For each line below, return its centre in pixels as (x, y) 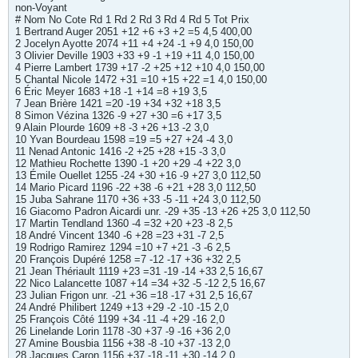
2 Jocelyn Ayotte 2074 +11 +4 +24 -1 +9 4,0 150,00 (134, 44)
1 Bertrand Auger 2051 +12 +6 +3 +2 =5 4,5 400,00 (133, 32)
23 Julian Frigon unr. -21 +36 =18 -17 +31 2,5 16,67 (134, 295)
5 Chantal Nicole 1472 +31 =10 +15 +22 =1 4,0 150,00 (141, 80)
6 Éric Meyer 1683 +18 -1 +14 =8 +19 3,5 (111, 91)
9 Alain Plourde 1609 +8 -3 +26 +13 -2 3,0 (112, 127)
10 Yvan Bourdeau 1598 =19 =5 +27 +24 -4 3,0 (124, 139)
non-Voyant (41, 8)
